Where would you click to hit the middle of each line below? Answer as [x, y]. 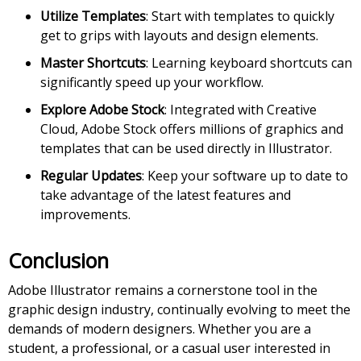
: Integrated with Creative [241, 110]
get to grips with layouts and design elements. [179, 36]
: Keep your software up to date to [245, 176]
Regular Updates [91, 176]
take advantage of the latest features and [166, 195]
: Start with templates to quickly [240, 17]
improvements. [85, 215]
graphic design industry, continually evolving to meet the [179, 310]
